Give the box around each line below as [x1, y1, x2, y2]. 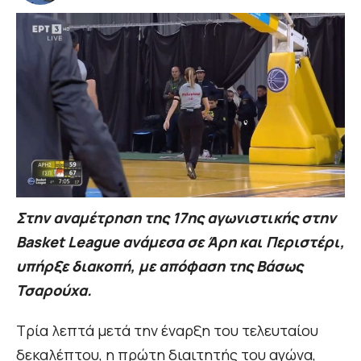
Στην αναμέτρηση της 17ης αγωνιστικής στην [16, 208, 336, 228]
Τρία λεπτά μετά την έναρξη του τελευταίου [16, 321, 318, 341]
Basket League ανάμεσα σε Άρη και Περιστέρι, [16, 232, 345, 252]
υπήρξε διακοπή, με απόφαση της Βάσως [16, 256, 303, 276]
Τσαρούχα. [16, 280, 95, 301]
